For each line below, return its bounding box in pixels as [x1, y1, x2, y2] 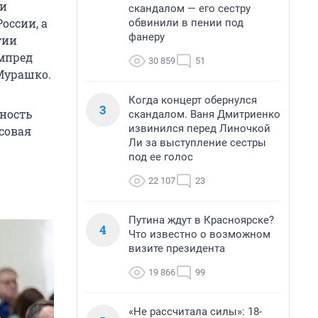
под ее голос [128, 150, 193, 163]
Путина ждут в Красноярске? [128, 214, 274, 226]
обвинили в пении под [128, 16, 243, 29]
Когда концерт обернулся [128, 94, 257, 106]
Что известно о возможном [128, 228, 270, 241]
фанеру [128, 31, 165, 43]
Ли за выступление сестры [128, 136, 266, 149]
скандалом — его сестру [128, 2, 251, 15]
